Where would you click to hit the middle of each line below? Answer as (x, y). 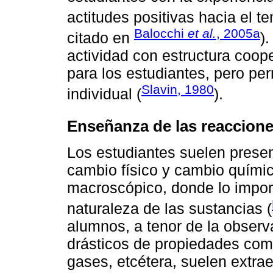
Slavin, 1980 (178, 90)
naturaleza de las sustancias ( (169, 209)
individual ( (104, 94)
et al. (202, 34)
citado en (101, 38)
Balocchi (161, 34)
